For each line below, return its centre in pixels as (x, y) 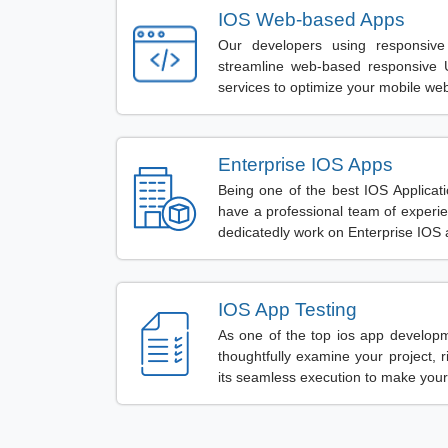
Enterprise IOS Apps (305, 164)
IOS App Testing (287, 309)
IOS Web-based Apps (311, 19)
